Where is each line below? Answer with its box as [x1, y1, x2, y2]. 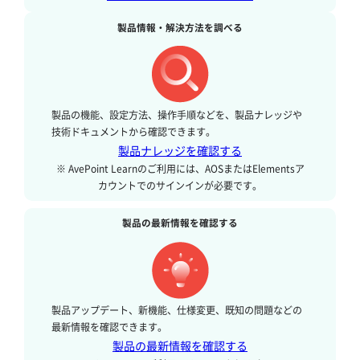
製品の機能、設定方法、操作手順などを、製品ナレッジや [51, 107, 302, 122]
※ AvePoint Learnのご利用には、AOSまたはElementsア [55, 161, 305, 176]
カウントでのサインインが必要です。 [98, 178, 262, 193]
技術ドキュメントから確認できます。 [51, 124, 215, 139]
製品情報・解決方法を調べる [117, 19, 243, 35]
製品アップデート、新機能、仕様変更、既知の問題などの [51, 303, 302, 318]
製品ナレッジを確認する [118, 141, 242, 159]
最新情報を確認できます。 [51, 320, 167, 335]
